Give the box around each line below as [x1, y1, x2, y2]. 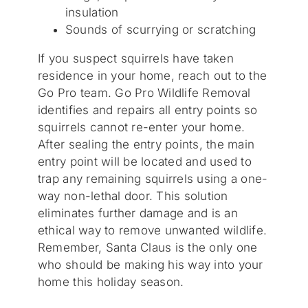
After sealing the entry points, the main [37, 137, 255, 152]
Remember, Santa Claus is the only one [37, 241, 258, 255]
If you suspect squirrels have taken [37, 52, 234, 66]
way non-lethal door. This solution [37, 189, 228, 203]
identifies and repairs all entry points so [37, 103, 258, 118]
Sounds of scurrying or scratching [65, 23, 256, 37]
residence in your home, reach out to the [37, 69, 267, 83]
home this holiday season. [37, 275, 184, 289]
